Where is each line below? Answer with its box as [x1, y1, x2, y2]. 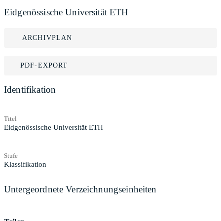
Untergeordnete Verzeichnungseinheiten [4, 184, 157, 194]
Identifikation [4, 84, 56, 95]
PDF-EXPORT [20, 62, 68, 69]
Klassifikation [4, 160, 46, 168]
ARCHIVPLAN [22, 34, 73, 41]
